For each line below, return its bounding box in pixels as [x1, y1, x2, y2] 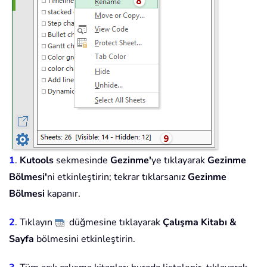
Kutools [20, 154, 54, 167]
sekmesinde [54, 154, 110, 167]
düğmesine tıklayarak [64, 216, 163, 229]
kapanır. [45, 187, 80, 201]
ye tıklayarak [151, 154, 207, 167]
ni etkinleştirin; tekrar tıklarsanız [47, 170, 188, 184]
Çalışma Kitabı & [163, 216, 237, 229]
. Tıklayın [15, 216, 55, 229]
